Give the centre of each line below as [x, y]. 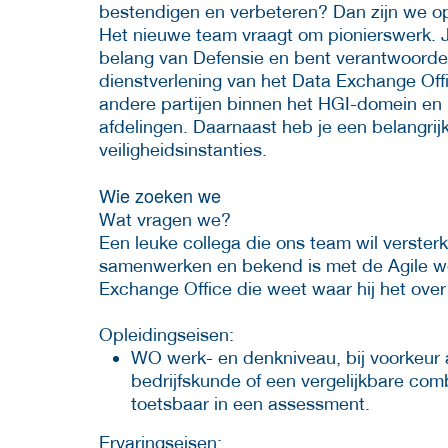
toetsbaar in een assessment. [250, 403]
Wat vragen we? [165, 219]
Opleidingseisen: [166, 334]
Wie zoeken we [160, 194]
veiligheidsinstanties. [183, 149]
